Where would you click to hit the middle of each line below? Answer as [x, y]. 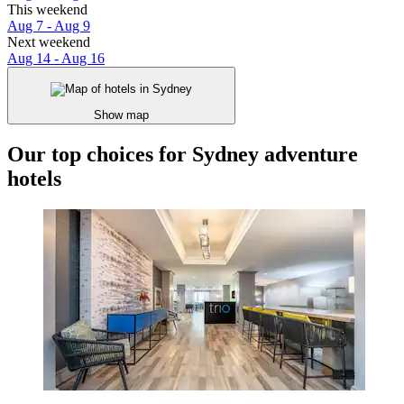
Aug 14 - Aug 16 [56, 59]
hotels [34, 178]
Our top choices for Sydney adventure [183, 154]
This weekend [47, 10]
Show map [121, 115]
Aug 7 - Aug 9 [49, 26]
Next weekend [49, 42]
